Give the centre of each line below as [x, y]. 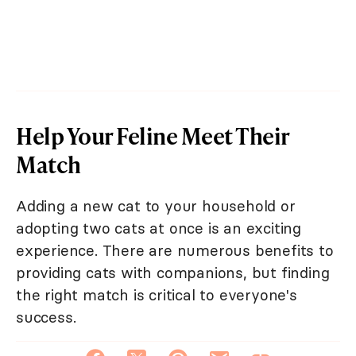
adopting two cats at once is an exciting [159, 228]
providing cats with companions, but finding [173, 273]
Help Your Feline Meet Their [153, 136]
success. [46, 317]
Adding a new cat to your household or [156, 206]
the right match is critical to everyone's [157, 295]
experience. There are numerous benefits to [175, 251]
